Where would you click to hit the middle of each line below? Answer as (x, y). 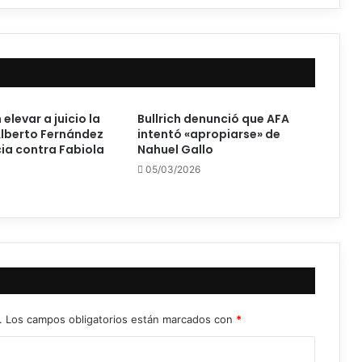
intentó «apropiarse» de (208, 134)
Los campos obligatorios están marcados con (121, 319)
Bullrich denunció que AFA (213, 118)
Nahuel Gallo (175, 149)
